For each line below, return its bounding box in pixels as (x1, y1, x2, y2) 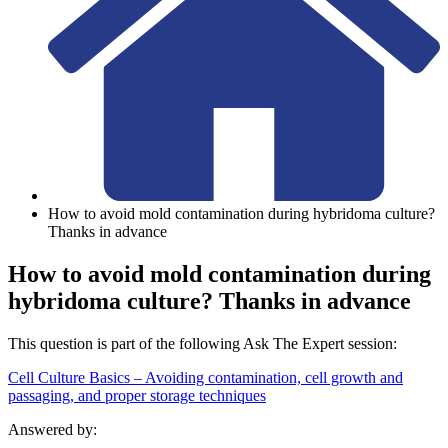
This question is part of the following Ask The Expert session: (8, 335, 397, 353)
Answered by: (8, 421, 97, 439)
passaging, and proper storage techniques (8, 387, 266, 405)
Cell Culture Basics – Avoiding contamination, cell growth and (8, 369, 403, 387)
